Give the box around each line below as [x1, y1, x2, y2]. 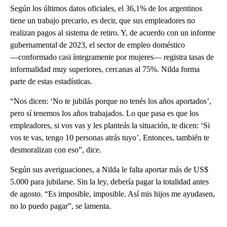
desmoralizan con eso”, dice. [10, 145, 101, 154]
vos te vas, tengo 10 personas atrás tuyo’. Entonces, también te [10, 133, 209, 142]
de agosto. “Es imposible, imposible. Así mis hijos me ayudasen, [10, 189, 215, 198]
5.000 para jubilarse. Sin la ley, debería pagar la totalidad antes [10, 177, 209, 186]
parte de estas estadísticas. [10, 77, 92, 86]
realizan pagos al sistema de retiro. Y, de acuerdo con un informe [10, 28, 215, 37]
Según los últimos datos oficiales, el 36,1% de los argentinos [10, 4, 202, 13]
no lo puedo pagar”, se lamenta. [10, 201, 111, 210]
